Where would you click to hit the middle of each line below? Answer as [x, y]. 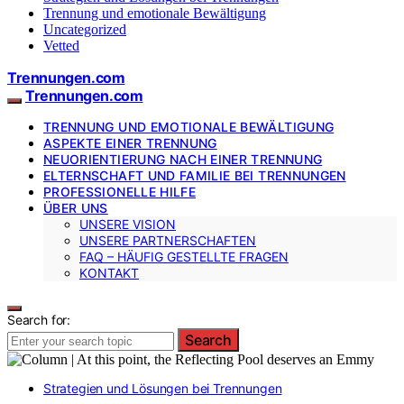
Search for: [39, 319]
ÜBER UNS [76, 207]
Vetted [61, 45]
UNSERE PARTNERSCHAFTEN [168, 240]
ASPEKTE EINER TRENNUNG [130, 142]
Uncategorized [85, 29]
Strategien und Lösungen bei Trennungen [163, 388]
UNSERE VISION [128, 224]
